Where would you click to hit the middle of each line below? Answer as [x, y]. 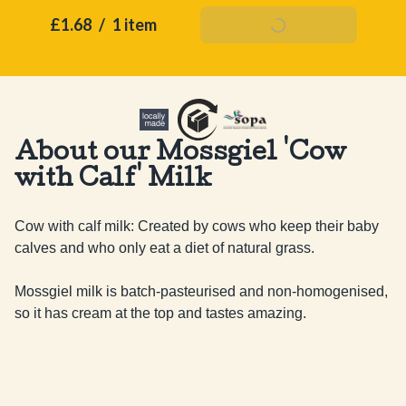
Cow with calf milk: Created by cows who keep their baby [197, 226]
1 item [134, 24]
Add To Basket [278, 25]
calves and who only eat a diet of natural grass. [164, 248]
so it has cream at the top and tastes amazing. [160, 313]
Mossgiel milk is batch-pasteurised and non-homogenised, [201, 291]
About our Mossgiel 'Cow [180, 155]
